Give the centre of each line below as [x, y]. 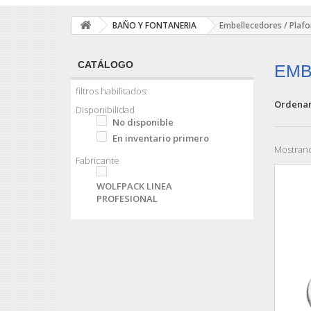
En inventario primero [160, 138]
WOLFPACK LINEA [134, 186]
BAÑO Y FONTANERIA [154, 25]
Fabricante [97, 160]
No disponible [143, 122]
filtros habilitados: [111, 91]
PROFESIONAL [127, 199]
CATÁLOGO [106, 64]
